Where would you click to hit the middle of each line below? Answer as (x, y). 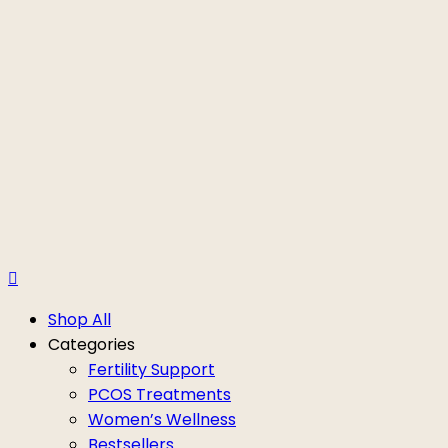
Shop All (79, 319)
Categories (91, 344)
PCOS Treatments (159, 394)
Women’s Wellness (162, 419)
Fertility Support (151, 369)
